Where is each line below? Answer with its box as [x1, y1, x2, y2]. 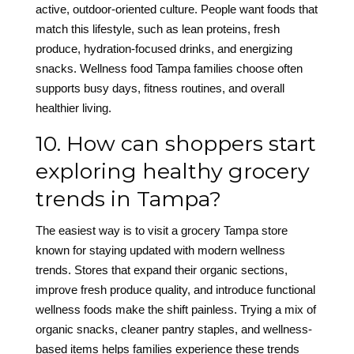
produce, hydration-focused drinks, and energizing [35, 42, 292, 56]
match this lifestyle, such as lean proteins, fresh [35, 22, 280, 36]
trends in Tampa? [35, 186, 221, 213]
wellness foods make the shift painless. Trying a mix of [35, 303, 316, 317]
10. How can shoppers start [35, 130, 316, 157]
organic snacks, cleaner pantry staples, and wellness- [35, 322, 312, 337]
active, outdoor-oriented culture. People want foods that [35, 2, 318, 17]
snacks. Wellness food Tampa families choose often [35, 62, 303, 76]
